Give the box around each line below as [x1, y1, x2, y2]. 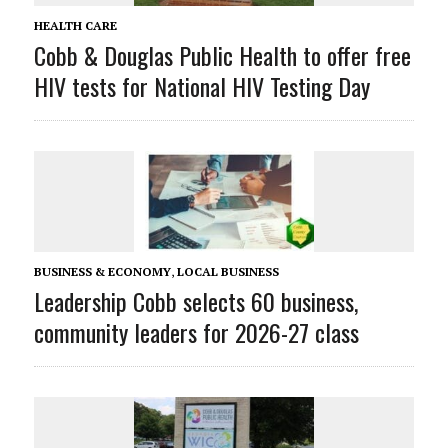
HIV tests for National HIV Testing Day [33, 68, 370, 105]
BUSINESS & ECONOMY [33, 264, 171, 280]
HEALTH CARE [33, 18, 117, 34]
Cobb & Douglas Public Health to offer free [33, 37, 411, 74]
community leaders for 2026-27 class [33, 314, 359, 351]
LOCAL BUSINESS [176, 264, 279, 280]
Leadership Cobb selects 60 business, [33, 283, 358, 320]
